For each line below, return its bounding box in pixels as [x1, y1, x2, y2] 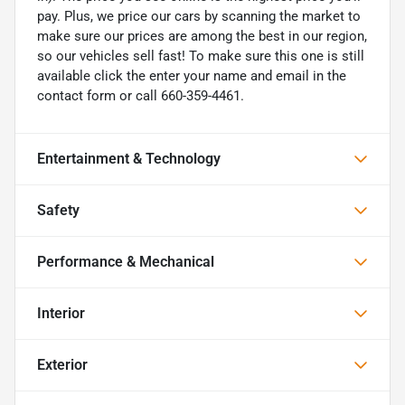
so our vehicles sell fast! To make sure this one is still [37, 47, 364, 64]
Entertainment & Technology [37, 149, 221, 167]
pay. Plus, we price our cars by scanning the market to [37, 7, 361, 24]
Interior [37, 304, 85, 322]
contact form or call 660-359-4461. [37, 87, 244, 104]
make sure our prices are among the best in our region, [37, 27, 367, 44]
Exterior [37, 355, 88, 373]
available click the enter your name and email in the [37, 67, 346, 84]
